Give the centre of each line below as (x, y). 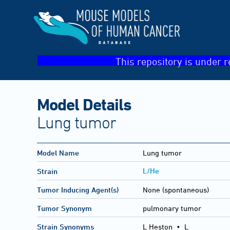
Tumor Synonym (64, 208)
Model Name (58, 153)
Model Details (84, 104)
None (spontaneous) (176, 190)
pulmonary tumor (172, 208)
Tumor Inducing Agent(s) (78, 190)
